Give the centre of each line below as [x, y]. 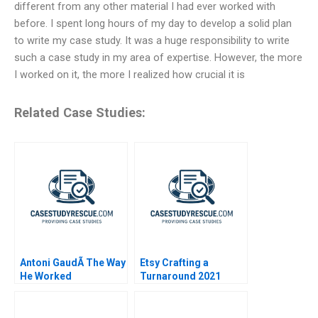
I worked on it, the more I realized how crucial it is [130, 75]
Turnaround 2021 [180, 276]
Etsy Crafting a [174, 262]
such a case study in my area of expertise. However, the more [158, 57]
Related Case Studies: [80, 113]
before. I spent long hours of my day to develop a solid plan [153, 23]
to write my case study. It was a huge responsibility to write [152, 40]
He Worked [46, 276]
